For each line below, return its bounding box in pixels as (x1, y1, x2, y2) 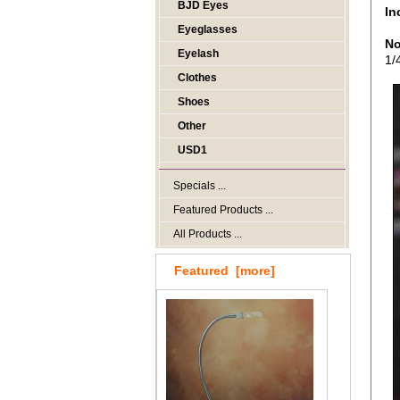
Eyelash (178, 47, 219, 60)
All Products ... (173, 228, 242, 240)
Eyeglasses (178, 23, 237, 36)
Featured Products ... (173, 204, 273, 216)
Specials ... (173, 179, 226, 192)
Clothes (178, 71, 217, 84)
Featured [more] (174, 263, 275, 278)
